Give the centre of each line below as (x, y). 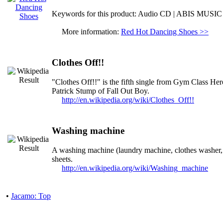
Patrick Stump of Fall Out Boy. (101, 91)
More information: (88, 31)
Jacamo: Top (31, 196)
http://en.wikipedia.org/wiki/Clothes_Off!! (128, 100)
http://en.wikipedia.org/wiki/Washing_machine (135, 168)
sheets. (62, 159)
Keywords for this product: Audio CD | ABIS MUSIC (137, 13)
